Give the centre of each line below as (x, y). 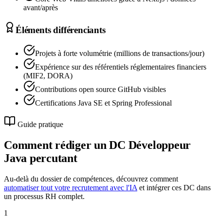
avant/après (41, 7)
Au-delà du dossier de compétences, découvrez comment (91, 179)
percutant (52, 158)
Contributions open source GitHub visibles (100, 90)
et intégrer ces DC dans (175, 188)
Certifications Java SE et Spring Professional (103, 103)
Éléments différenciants (61, 30)
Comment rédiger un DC (66, 145)
